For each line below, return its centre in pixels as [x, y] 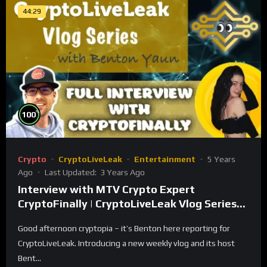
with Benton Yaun [64, 218]
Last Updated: [72, 172]
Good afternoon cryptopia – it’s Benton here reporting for [124, 228]
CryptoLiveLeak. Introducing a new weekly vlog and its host [126, 243]
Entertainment [165, 159]
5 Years [221, 159]
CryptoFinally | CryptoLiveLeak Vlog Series [127, 203]
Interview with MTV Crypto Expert [106, 189]
